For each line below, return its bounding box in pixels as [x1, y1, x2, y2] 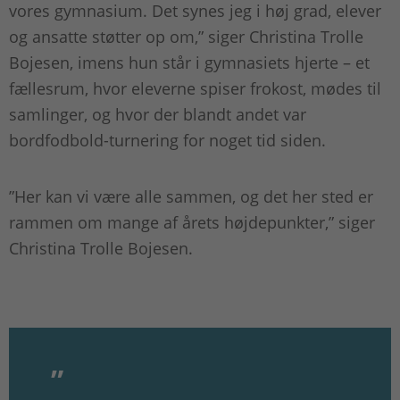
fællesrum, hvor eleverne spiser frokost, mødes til [9, 78, 381, 100]
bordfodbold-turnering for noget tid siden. [9, 129, 330, 152]
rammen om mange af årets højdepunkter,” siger [9, 212, 375, 234]
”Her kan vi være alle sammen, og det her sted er [9, 186, 373, 208]
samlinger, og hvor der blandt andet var [9, 104, 306, 126]
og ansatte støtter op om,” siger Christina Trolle [9, 26, 363, 48]
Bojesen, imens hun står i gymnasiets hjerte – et [9, 52, 370, 74]
